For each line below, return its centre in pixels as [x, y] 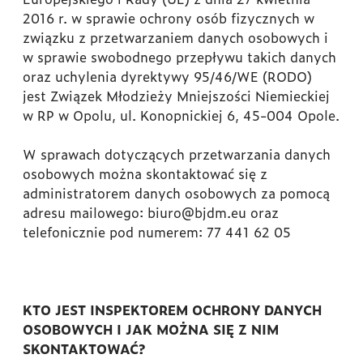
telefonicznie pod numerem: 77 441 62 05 [157, 232]
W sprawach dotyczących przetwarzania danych [177, 154]
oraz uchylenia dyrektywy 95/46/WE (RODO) [169, 76]
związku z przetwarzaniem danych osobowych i [175, 37]
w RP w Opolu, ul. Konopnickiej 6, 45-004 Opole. [181, 115]
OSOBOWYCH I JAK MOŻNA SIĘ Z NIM [151, 329]
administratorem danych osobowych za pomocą [176, 193]
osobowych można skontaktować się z [145, 173]
